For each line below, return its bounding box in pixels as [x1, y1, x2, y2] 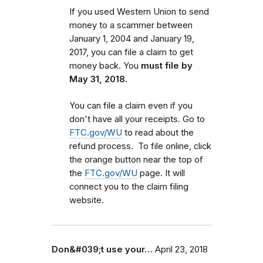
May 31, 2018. [69, 74, 127, 85]
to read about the [122, 127, 194, 138]
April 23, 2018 [155, 244, 208, 255]
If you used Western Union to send [69, 6, 209, 17]
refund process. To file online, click [69, 141, 211, 151]
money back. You [69, 60, 141, 71]
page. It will [137, 168, 185, 178]
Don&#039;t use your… [52, 244, 153, 255]
